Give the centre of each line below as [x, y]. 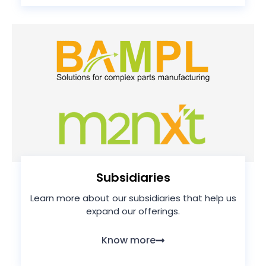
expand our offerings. [133, 211]
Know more [128, 240]
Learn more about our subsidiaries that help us [133, 198]
